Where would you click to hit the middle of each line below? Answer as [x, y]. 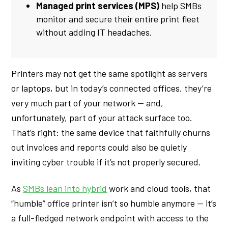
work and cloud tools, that [159, 189]
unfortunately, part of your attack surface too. [102, 117]
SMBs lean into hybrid [65, 189]
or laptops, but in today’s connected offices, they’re [112, 88]
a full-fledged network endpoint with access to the [110, 218]
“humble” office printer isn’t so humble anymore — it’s [114, 203]
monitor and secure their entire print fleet [118, 19]
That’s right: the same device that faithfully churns [111, 132]
